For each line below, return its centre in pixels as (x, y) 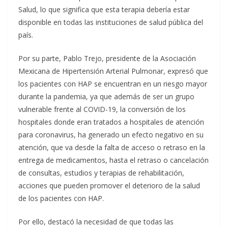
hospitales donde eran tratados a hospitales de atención (111, 122)
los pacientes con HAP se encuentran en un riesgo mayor (113, 84)
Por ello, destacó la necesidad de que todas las (96, 222)
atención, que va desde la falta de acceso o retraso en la (112, 147)
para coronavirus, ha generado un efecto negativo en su (111, 135)
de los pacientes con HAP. (61, 198)
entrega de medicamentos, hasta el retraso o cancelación (113, 160)
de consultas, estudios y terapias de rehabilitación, (101, 173)
